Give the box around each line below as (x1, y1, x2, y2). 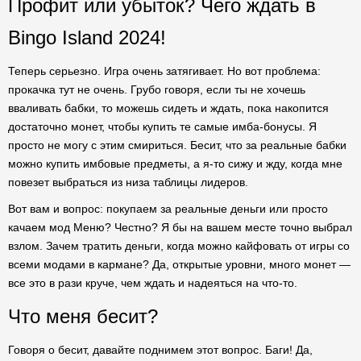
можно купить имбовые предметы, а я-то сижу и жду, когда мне (8, 157, 342, 170)
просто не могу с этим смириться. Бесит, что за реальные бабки (8, 139, 346, 151)
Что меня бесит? (8, 305, 158, 327)
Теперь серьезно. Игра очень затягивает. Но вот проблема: (8, 64, 321, 77)
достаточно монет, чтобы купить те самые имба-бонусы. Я (8, 120, 317, 133)
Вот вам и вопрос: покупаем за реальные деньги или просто (8, 202, 328, 215)
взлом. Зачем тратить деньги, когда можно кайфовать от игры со (8, 239, 350, 252)
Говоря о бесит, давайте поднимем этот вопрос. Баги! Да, (8, 343, 313, 356)
